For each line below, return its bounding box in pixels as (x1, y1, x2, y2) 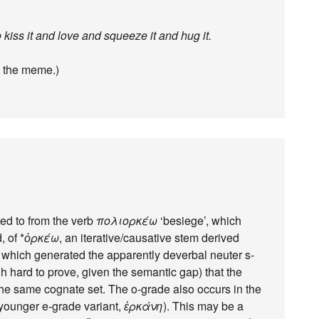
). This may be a (163, 298, 244, 314)
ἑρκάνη (124, 298, 163, 314)
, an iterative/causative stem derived (59, 229, 239, 246)
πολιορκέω (96, 212, 157, 229)
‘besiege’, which (157, 212, 241, 229)
